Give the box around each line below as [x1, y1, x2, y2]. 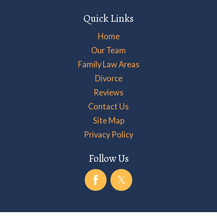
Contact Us [88, 102, 129, 111]
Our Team [91, 46, 126, 55]
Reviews [93, 88, 124, 97]
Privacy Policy [84, 130, 133, 139]
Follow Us [88, 151, 129, 165]
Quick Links [83, 11, 134, 26]
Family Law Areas [77, 60, 139, 69]
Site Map [93, 116, 124, 125]
